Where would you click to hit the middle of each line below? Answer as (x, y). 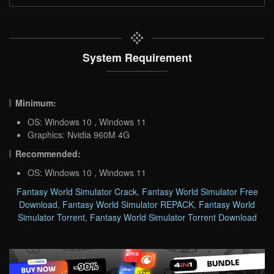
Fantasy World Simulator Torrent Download (173, 217)
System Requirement (137, 57)
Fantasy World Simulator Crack (76, 191)
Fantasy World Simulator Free (200, 191)
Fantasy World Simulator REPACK (128, 204)
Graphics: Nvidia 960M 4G (79, 134)
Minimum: (36, 102)
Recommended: (48, 153)
